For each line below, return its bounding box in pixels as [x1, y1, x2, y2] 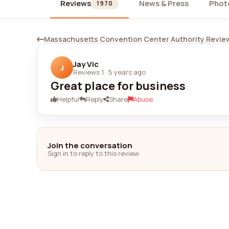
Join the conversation [48, 140, 132, 151]
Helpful [57, 95, 79, 104]
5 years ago [108, 67, 146, 77]
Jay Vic [73, 58, 99, 70]
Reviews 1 [73, 67, 104, 77]
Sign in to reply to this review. [48, 148, 140, 158]
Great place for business [51, 78, 186, 94]
